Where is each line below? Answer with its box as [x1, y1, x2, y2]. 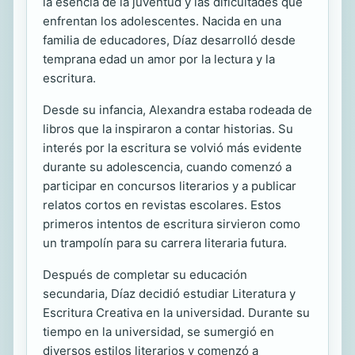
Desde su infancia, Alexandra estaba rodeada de [43, 102, 312, 118]
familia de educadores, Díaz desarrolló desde [43, 32, 296, 48]
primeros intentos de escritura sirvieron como [43, 216, 300, 232]
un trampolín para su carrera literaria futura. [43, 235, 287, 251]
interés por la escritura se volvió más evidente [43, 140, 302, 156]
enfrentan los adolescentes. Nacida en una [43, 13, 281, 29]
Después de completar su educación [43, 267, 247, 283]
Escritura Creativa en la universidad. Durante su [43, 305, 310, 321]
